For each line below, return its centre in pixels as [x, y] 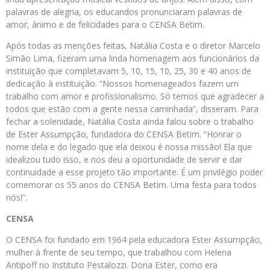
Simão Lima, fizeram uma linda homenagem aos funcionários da [133, 58]
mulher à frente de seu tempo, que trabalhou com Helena [119, 253]
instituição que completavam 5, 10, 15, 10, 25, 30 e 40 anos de [129, 71]
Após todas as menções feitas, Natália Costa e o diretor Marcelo [133, 46]
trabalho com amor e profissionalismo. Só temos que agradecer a [135, 96]
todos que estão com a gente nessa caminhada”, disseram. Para [132, 109]
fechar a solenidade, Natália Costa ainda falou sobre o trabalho [130, 122]
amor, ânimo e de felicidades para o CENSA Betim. [105, 25]
